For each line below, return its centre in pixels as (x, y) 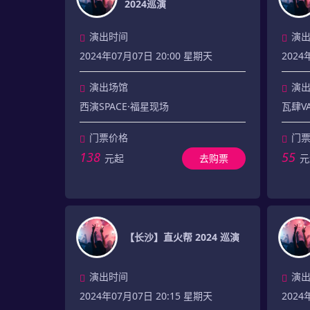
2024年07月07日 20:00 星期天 (146, 56)
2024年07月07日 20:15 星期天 (146, 296)
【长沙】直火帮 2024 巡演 (182, 237)
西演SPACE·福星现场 (124, 106)
